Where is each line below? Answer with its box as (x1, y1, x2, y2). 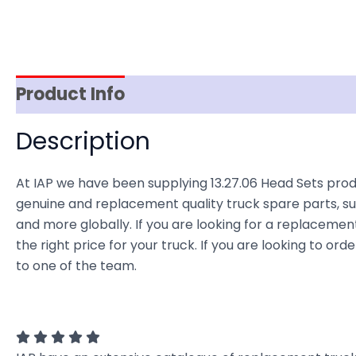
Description (16, 125, 150, 159)
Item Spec (262, 82, 351, 107)
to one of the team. (16, 257, 137, 276)
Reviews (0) (141, 82, 246, 107)
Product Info (16, 82, 125, 107)
